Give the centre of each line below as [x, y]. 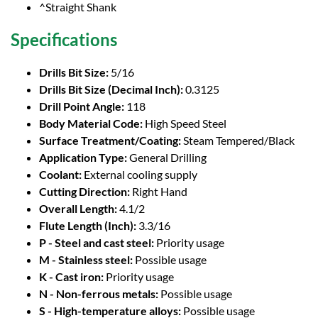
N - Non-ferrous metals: [99, 294]
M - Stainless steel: [86, 259]
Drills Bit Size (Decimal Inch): [111, 89]
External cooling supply [141, 174]
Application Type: [83, 157]
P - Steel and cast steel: [97, 242]
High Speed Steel [186, 123]
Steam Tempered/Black [239, 140]
